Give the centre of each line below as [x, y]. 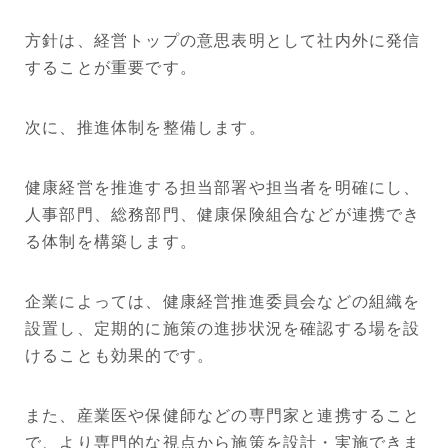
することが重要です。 [111, 68]
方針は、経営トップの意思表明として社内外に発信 [223, 41]
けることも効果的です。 [120, 356]
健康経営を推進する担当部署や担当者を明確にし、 [223, 188]
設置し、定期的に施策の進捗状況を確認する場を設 [223, 329]
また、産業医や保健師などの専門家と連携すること [223, 416]
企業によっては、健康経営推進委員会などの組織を [223, 302]
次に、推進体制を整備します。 [145, 128]
